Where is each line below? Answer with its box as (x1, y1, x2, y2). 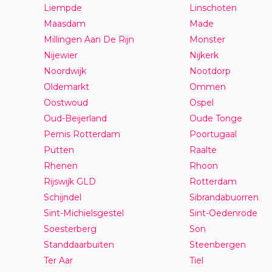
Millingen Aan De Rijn (43, 33, 134, 45)
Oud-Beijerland (43, 112, 107, 124)
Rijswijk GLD (43, 175, 96, 187)
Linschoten (189, 2, 237, 13)
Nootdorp (189, 65, 231, 76)
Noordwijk (43, 65, 86, 76)
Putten (43, 144, 74, 155)
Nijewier (43, 49, 78, 61)
